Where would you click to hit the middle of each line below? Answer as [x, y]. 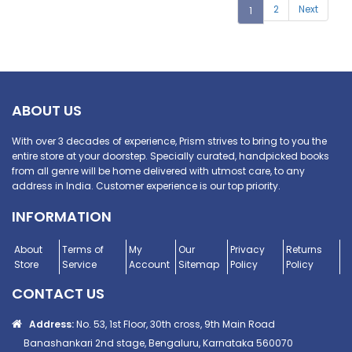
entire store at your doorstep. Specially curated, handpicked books [170, 156]
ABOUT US [47, 111]
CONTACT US [58, 294]
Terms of [83, 250]
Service [80, 265]
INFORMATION [62, 217]
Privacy [247, 250]
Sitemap [199, 265]
